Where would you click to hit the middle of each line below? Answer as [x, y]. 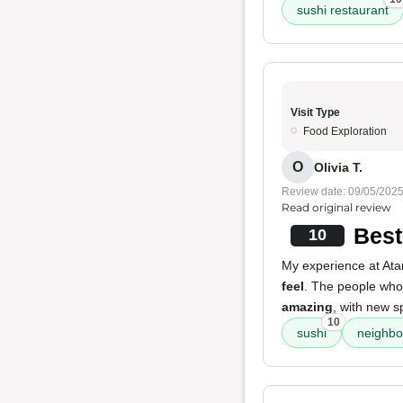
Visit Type [315, 112]
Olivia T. [338, 167]
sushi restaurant [343, 10]
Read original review [336, 207]
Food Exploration [345, 131]
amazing [307, 307]
